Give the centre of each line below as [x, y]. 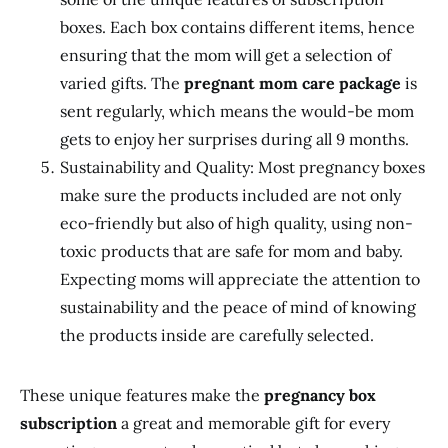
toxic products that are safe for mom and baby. [231, 251]
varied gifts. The [122, 83]
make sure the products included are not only [230, 195]
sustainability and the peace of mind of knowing [238, 307]
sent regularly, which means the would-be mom [237, 111]
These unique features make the [142, 395]
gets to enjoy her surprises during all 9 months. [234, 139]
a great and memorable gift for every [253, 423]
